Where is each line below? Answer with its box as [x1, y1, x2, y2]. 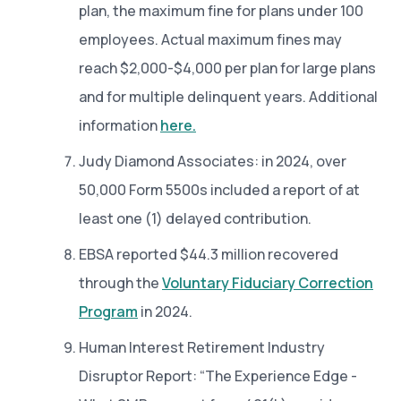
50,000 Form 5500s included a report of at [79, 179, 360, 200]
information [79, 115, 160, 135]
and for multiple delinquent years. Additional [79, 86, 378, 107]
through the [79, 272, 162, 293]
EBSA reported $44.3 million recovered [79, 243, 338, 264]
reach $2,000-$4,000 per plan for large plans [79, 57, 376, 78]
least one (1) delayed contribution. [79, 208, 311, 228]
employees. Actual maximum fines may [79, 29, 342, 49]
